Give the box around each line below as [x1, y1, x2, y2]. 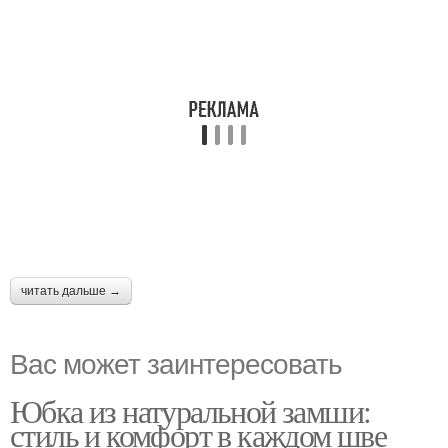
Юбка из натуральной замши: [10, 388, 371, 432]
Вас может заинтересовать [10, 341, 342, 382]
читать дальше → [21, 283, 121, 298]
